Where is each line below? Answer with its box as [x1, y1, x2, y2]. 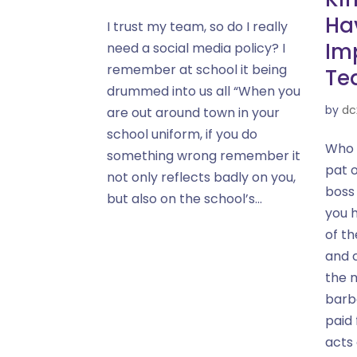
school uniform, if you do [107, 125, 258, 143]
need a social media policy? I [107, 39, 286, 57]
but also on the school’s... [107, 190, 263, 208]
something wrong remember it [107, 147, 301, 165]
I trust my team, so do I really [107, 18, 288, 36]
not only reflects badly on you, [107, 168, 296, 186]
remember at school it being [107, 61, 288, 79]
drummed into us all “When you [107, 82, 301, 100]
